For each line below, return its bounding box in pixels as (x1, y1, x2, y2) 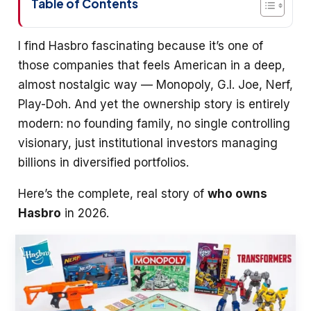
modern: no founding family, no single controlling (18, 116, 290, 131)
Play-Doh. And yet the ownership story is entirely (18, 96, 290, 111)
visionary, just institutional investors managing (18, 135, 278, 150)
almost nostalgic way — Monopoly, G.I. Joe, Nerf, (18, 77, 293, 92)
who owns (208, 186, 267, 201)
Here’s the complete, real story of (18, 186, 208, 201)
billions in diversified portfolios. (18, 155, 189, 169)
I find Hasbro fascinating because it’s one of (18, 38, 263, 53)
